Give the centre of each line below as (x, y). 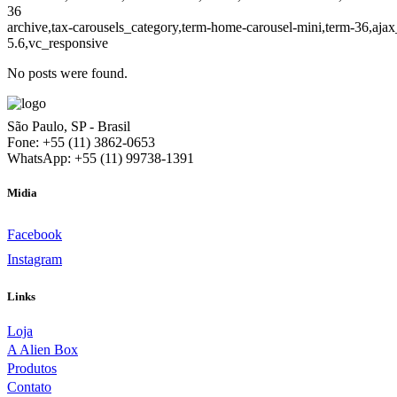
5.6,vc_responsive (58, 43)
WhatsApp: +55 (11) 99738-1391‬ (101, 158)
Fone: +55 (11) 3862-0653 (81, 142)
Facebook (35, 235)
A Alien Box (43, 349)
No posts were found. (67, 73)
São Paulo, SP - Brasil (69, 126)
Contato (29, 386)
